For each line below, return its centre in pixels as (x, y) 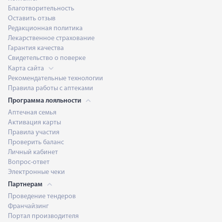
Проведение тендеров (42, 196)
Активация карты (34, 123)
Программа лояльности (45, 101)
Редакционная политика (45, 28)
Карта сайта (27, 69)
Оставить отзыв (32, 19)
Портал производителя (43, 216)
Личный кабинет (33, 152)
